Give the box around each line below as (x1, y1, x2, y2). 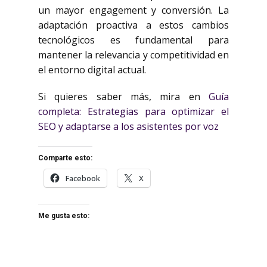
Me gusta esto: (38, 212, 89, 220)
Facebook (66, 173, 100, 184)
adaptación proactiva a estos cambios (38, 18, 229, 32)
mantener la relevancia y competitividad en (38, 48, 229, 61)
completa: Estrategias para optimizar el (38, 105, 229, 118)
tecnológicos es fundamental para (38, 33, 229, 46)
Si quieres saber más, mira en (38, 90, 209, 103)
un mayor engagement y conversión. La (38, 4, 229, 17)
